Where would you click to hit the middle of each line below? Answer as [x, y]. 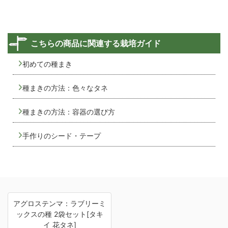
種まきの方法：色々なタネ [65, 88]
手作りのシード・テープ [62, 135]
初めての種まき [47, 64]
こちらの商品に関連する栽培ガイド [96, 43]
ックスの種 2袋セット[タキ [60, 214]
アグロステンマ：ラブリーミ [60, 203]
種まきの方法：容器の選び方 [69, 111]
